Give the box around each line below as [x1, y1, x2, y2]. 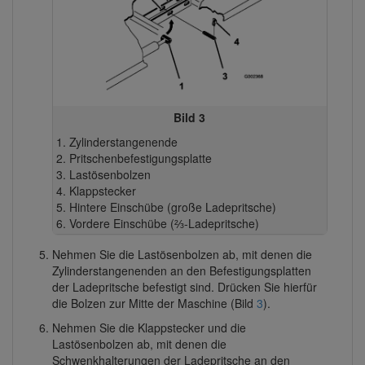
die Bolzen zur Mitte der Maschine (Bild [51, 295, 257, 312]
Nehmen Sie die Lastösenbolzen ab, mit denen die [51, 246, 312, 263]
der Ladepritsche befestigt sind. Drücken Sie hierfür [51, 279, 317, 296]
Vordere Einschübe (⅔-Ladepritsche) [68, 214, 259, 231]
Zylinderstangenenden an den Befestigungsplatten [51, 262, 311, 279]
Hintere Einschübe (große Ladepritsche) [68, 198, 276, 215]
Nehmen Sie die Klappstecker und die [51, 319, 246, 336]
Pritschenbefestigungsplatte [68, 149, 212, 166]
